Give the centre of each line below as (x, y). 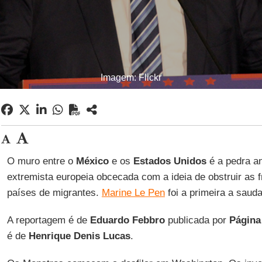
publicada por (197, 220)
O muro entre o (41, 161)
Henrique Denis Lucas (78, 236)
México (92, 161)
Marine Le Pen (133, 193)
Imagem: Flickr (131, 77)
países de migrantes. (54, 193)
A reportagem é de (48, 220)
